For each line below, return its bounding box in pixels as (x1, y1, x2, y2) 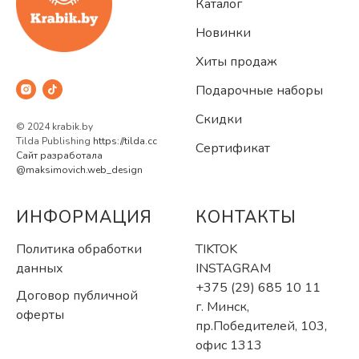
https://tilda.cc (93, 134, 157, 147)
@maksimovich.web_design (16, 163, 143, 176)
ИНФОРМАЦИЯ (16, 205, 152, 228)
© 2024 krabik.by (16, 119, 93, 133)
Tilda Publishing (16, 134, 93, 147)
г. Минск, (196, 297, 249, 316)
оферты (16, 305, 64, 324)
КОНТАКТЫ (196, 205, 296, 228)
